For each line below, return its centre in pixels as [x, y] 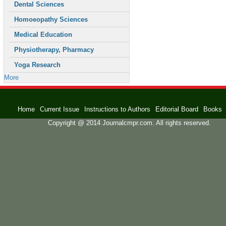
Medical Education [43, 35]
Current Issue [60, 109]
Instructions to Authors [117, 109]
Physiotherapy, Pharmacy [54, 50]
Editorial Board [177, 109]
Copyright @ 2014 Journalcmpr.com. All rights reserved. [129, 123]
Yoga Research [37, 65]
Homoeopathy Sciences [51, 19]
